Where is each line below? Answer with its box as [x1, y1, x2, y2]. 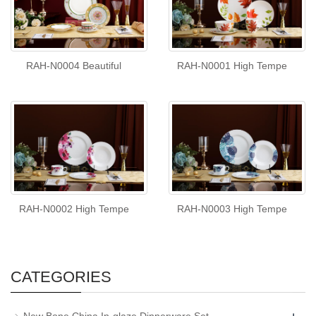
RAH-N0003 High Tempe [176, 203, 287, 215]
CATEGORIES [11, 268, 111, 286]
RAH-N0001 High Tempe [176, 60, 287, 72]
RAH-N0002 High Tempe [18, 203, 129, 215]
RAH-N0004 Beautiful [26, 60, 121, 72]
